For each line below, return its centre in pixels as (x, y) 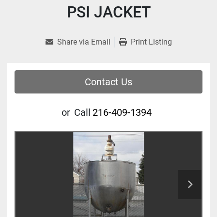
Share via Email (84, 42)
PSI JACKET (108, 12)
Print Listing (151, 42)
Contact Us (108, 82)
